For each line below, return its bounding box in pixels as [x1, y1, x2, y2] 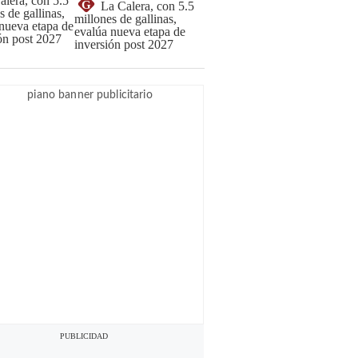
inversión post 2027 [74, 38, 173, 51]
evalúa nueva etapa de [74, 25, 185, 38]
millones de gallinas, [74, 12, 177, 26]
